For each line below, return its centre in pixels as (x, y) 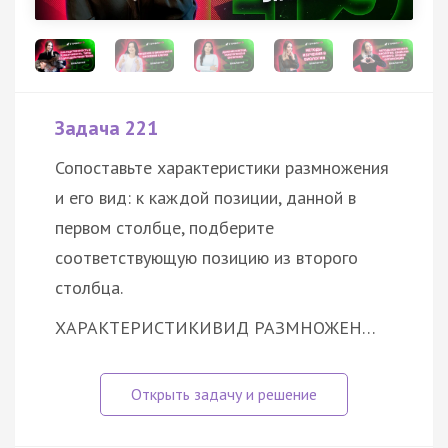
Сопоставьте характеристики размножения (222, 168)
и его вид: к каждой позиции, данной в (205, 198)
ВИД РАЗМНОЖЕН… (294, 328)
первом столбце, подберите (164, 228)
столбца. (89, 288)
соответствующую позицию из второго (206, 258)
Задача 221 (106, 128)
